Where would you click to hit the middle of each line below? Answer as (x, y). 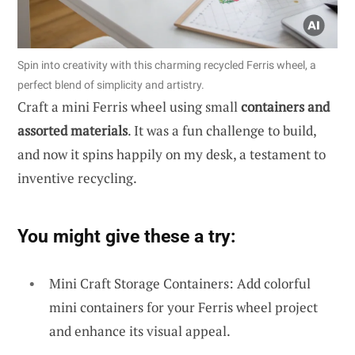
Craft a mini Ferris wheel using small (129, 106)
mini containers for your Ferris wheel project (183, 307)
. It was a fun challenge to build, (222, 130)
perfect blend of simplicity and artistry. (111, 84)
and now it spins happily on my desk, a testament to (172, 154)
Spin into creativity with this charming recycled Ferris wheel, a (167, 65)
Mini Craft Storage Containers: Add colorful (180, 283)
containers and (285, 106)
